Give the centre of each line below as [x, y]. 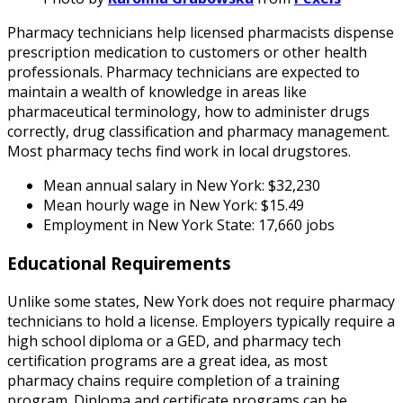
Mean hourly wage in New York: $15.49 [174, 206]
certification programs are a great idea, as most [167, 360]
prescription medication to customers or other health [187, 53]
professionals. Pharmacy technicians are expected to [184, 72]
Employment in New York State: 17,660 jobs [189, 225]
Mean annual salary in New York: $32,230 [182, 186]
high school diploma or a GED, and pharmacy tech [174, 340]
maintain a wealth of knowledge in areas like [157, 92]
